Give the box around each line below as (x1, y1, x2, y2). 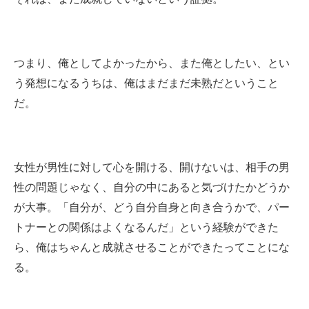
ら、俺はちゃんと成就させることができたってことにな (14, 241, 290, 253)
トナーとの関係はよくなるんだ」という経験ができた (14, 221, 279, 233)
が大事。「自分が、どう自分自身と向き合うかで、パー (14, 201, 290, 213)
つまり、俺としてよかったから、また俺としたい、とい (14, 57, 290, 69)
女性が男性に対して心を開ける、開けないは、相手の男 (14, 161, 290, 173)
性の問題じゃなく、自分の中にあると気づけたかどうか (14, 181, 290, 193)
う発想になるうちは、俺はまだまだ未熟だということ (14, 77, 279, 89)
